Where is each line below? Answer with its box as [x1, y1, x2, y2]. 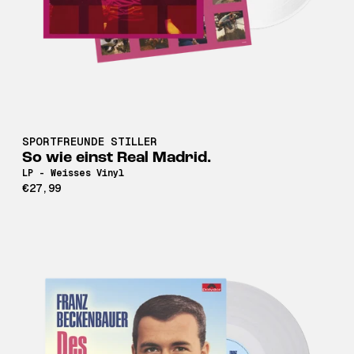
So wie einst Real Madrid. [22, 149, 211, 166]
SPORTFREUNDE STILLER [22, 134, 157, 148]
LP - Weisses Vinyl [22, 167, 124, 179]
